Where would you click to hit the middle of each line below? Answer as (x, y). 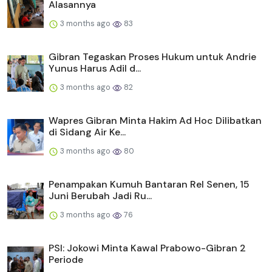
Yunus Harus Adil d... (95, 69)
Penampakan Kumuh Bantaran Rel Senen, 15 (149, 185)
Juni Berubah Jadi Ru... (100, 196)
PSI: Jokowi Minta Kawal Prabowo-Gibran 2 (147, 248)
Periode (66, 260)
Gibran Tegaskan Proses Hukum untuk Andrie (152, 57)
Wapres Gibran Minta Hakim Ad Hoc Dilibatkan (155, 121)
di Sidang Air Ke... (87, 132)
